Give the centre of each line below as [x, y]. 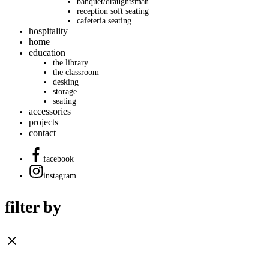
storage [65, 92]
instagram [60, 176]
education [47, 53]
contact [42, 133]
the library [71, 63]
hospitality [48, 31]
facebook [59, 159]
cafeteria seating [104, 21]
